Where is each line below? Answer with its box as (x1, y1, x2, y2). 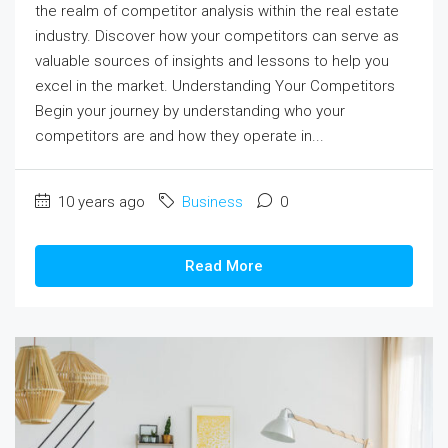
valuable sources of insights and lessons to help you (35, 51, 389, 70)
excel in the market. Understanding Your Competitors (35, 76, 395, 95)
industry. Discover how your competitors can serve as (35, 26, 399, 45)
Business (182, 192, 243, 211)
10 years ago (54, 192, 145, 211)
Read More (185, 256, 263, 275)
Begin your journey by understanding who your (35, 101, 345, 120)
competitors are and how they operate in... (35, 126, 324, 145)
